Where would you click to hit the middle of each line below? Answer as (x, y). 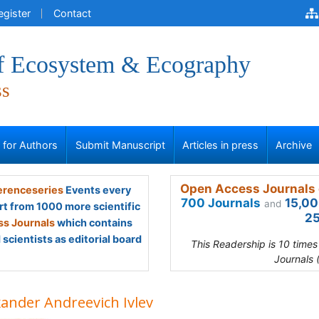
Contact (72, 13)
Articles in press (220, 145)
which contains (94, 223)
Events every (97, 190)
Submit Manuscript (120, 145)
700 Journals (221, 203)
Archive (294, 145)
